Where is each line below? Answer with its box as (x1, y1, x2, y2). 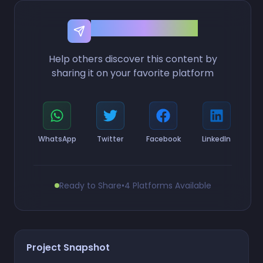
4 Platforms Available (124, 179, 211, 191)
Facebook (146, 133, 181, 144)
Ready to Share (59, 179, 122, 191)
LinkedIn (202, 133, 231, 144)
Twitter (97, 133, 124, 144)
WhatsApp (38, 133, 76, 144)
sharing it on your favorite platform (52, 66, 214, 80)
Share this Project (91, 19, 198, 36)
